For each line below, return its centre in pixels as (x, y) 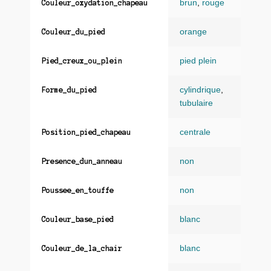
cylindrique (200, 90)
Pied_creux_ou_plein (82, 60)
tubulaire (196, 103)
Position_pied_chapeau (86, 132)
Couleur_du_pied (73, 31)
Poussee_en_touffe (78, 190)
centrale (195, 132)
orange (193, 31)
